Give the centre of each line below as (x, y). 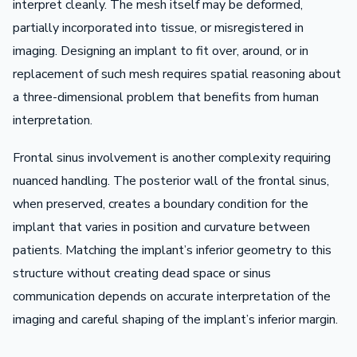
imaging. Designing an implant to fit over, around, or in (161, 51)
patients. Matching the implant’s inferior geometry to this (172, 250)
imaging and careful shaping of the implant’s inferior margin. (175, 319)
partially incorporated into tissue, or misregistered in (158, 27)
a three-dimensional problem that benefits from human (166, 97)
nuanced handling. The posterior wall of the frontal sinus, (171, 180)
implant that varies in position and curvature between (161, 227)
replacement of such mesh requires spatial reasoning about (177, 74)
